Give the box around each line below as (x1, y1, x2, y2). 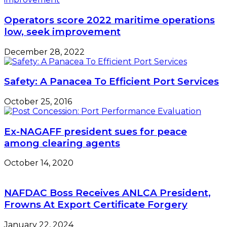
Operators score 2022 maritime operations (4, 14, 215, 26)
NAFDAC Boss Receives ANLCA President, (4, 187, 211, 199)
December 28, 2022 (4, 47, 85, 57)
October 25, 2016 (4, 97, 72, 106)
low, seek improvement (4, 25, 121, 37)
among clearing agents (4, 137, 120, 149)
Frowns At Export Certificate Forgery (4, 199, 187, 211)
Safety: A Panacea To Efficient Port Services (4, 75, 219, 88)
